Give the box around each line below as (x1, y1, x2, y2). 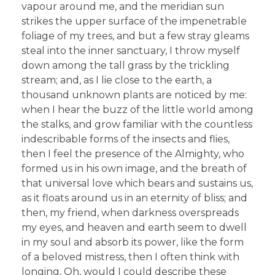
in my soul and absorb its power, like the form (21, 236, 244, 249)
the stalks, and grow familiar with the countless (21, 118, 252, 131)
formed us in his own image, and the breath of (21, 163, 247, 175)
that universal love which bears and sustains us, (21, 177, 253, 190)
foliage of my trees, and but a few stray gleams (21, 30, 249, 42)
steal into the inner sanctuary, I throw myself (21, 45, 240, 57)
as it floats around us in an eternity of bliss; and (21, 192, 247, 204)
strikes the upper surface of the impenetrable (21, 15, 247, 28)
